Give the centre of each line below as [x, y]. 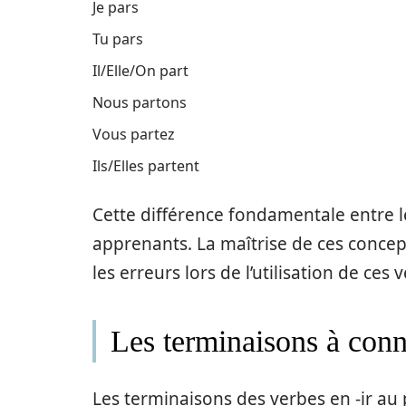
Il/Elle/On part [140, 70]
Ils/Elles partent [146, 165]
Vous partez [134, 134]
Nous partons [140, 102]
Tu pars [118, 39]
